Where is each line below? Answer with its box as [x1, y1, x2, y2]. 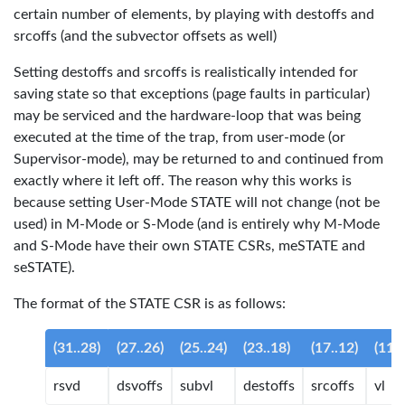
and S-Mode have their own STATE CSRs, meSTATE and [14, 239, 365, 253]
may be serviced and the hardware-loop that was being [14, 108, 361, 123]
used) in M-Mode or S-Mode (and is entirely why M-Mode [14, 217, 380, 231]
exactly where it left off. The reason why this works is [14, 174, 352, 188]
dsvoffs [117, 379, 163, 393]
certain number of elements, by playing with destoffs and [14, 7, 374, 22]
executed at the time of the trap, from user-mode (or [14, 130, 345, 145]
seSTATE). [14, 260, 75, 275]
